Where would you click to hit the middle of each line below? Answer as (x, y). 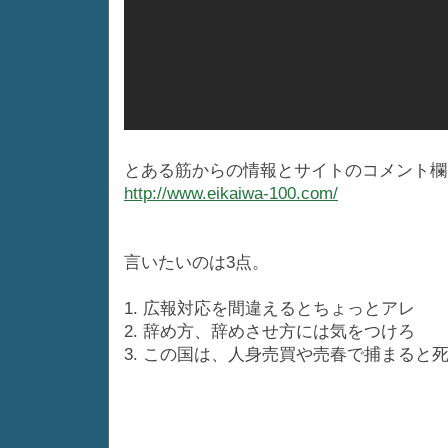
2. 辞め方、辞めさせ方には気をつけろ (269, 331)
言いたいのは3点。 (196, 262)
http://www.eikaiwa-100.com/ (231, 193)
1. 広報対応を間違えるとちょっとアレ (269, 308)
